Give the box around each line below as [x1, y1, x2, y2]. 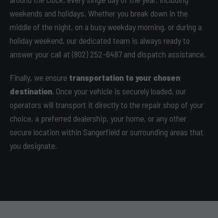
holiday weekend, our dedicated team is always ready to [10, 35, 190, 46]
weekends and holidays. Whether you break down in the [10, 8, 188, 18]
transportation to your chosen [69, 72, 180, 83]
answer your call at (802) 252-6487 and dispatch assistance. [10, 49, 206, 59]
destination [10, 86, 52, 96]
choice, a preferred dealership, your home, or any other [10, 113, 186, 124]
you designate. [10, 140, 57, 151]
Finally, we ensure [10, 72, 69, 83]
